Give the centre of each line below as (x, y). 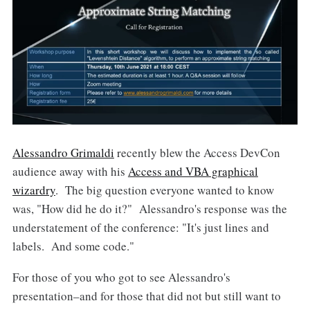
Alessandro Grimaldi (63, 152)
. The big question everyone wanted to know (164, 190)
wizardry (34, 190)
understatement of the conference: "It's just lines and (140, 227)
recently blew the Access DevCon (197, 152)
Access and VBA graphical (193, 171)
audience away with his (70, 171)
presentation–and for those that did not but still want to (146, 295)
